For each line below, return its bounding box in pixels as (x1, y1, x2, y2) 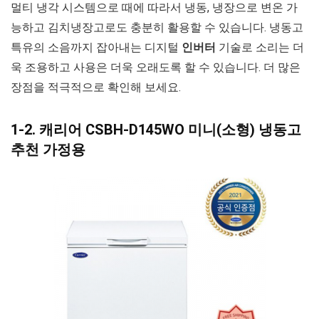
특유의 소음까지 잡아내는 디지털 (11, 40, 182, 54)
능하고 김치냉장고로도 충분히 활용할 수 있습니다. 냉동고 (11, 20, 303, 34)
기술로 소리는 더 (216, 40, 304, 54)
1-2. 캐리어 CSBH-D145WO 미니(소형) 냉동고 (11, 120, 301, 138)
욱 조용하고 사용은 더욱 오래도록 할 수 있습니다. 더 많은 (11, 60, 300, 74)
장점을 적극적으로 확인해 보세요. (11, 80, 181, 94)
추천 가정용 (11, 140, 85, 158)
